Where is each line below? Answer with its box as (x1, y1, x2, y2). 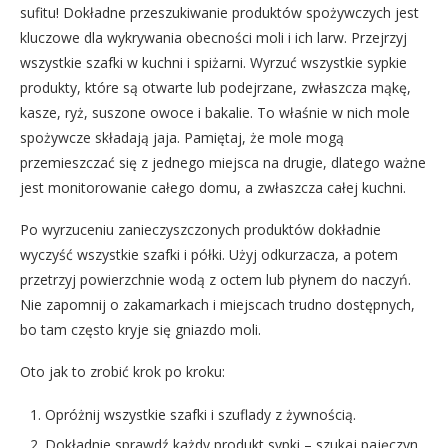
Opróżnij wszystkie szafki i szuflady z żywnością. (45, 405, 356, 425)
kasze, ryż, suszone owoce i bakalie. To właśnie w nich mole (20, 103, 410, 123)
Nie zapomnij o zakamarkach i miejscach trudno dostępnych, (20, 295, 415, 315)
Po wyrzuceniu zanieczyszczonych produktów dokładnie (20, 220, 381, 240)
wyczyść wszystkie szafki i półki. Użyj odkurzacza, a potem (20, 245, 398, 265)
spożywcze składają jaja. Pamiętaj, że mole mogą (20, 128, 344, 148)
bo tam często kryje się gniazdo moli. (20, 320, 261, 340)
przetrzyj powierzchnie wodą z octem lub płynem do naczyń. (20, 270, 411, 290)
